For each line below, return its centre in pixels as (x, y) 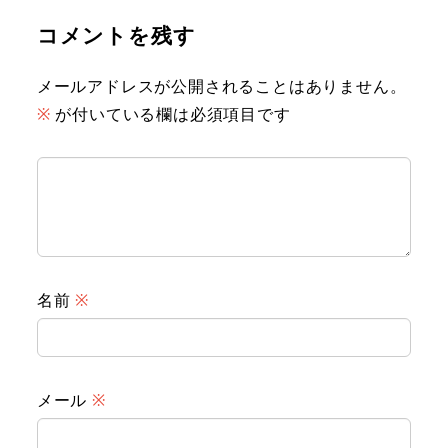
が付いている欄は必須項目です (170, 114)
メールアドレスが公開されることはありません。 (221, 86)
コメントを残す (116, 35)
